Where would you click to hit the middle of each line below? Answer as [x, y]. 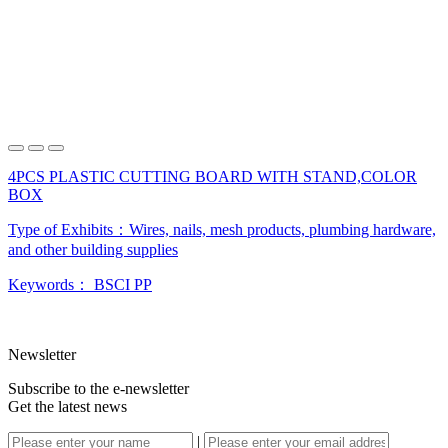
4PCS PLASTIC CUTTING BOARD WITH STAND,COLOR [212, 176]
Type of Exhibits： [68, 229]
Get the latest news [67, 406]
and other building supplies [93, 249]
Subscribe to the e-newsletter [98, 388]
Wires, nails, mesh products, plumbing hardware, [282, 229]
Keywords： [51, 284]
